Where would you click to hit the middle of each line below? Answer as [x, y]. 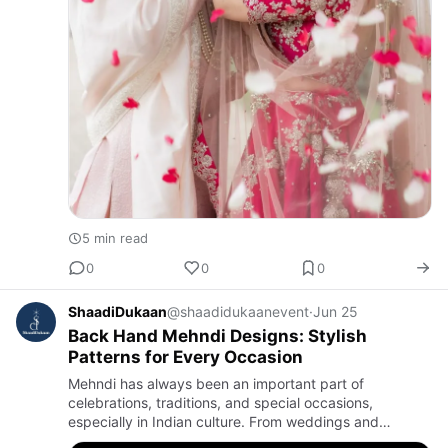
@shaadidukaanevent [238, 312]
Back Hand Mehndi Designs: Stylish [217, 336]
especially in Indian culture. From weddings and [223, 422]
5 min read [115, 238]
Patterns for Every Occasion [185, 357]
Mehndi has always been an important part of [216, 384]
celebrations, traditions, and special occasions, [220, 403]
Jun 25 [335, 312]
